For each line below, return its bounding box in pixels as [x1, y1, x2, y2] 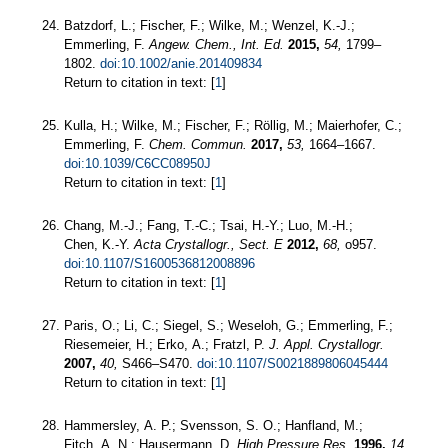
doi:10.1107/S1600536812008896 [64, 255, 255, 271]
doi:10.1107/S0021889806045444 [197, 355, 388, 371]
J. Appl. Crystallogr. [269, 336, 384, 352]
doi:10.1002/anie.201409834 [100, 55, 262, 71]
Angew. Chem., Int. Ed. [149, 36, 284, 52]
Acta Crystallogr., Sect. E [134, 236, 283, 252]
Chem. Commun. [149, 136, 247, 152]
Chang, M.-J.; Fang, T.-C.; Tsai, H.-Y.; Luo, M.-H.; [64, 217, 353, 233]
